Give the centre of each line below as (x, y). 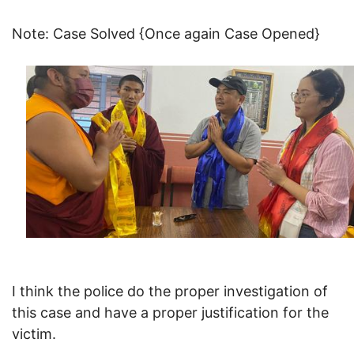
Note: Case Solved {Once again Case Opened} (166, 33)
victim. (34, 333)
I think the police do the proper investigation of (170, 291)
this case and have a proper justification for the (170, 312)
